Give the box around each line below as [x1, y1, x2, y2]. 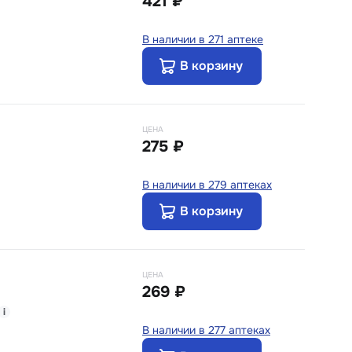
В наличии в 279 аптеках [142, 177, 272, 192]
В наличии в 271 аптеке [142, 31, 263, 46]
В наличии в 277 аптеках [142, 322, 270, 337]
